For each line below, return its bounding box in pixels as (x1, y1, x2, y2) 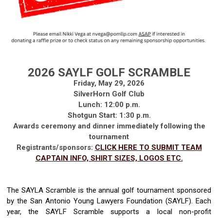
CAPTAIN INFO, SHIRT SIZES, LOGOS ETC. (35, 153, 183, 163)
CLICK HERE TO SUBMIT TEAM (94, 143, 202, 152)
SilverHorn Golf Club (73, 89, 145, 98)
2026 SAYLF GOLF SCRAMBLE (28, 65, 190, 79)
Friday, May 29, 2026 (73, 78, 145, 88)
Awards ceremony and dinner (13, 121, 117, 130)
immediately (116, 121, 159, 130)
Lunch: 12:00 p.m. (78, 100, 140, 109)
